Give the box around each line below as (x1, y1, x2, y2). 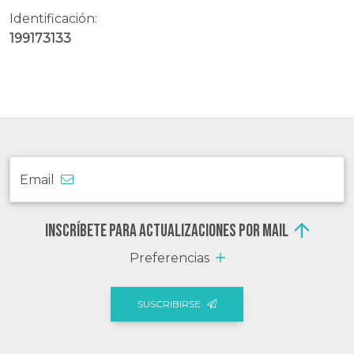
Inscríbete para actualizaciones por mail (44, 220, 288, 242)
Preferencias (129, 250, 209, 265)
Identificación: (9, 10, 97, 26)
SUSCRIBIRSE (137, 298, 201, 311)
